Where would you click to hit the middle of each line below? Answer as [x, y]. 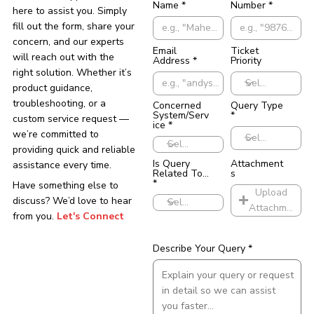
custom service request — [70, 119]
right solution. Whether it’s [72, 73]
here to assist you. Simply [69, 11]
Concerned [177, 106]
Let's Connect [90, 217]
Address [171, 60]
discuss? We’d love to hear [72, 201]
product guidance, [52, 88]
